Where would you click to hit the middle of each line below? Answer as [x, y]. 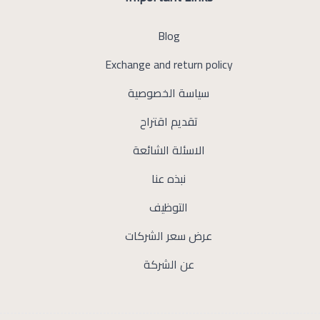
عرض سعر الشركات [169, 236]
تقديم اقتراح [169, 121]
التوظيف [169, 207]
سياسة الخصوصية [169, 93]
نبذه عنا [169, 179]
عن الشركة [169, 264]
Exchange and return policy [169, 64]
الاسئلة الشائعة [169, 150]
